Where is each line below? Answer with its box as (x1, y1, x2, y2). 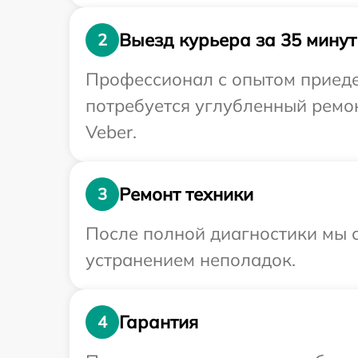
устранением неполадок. (86, 249, 296, 272)
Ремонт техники (119, 182, 253, 205)
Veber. (86, 121, 137, 144)
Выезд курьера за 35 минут (119, 28, 356, 51)
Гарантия (119, 310, 198, 333)
